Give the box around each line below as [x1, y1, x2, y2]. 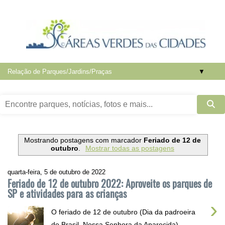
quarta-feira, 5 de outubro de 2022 [8, 168, 105, 176]
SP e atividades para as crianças [8, 185, 127, 201]
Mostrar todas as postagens [85, 144, 174, 153]
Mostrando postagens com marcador [24, 136, 144, 145]
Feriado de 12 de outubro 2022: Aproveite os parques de [8, 175, 212, 191]
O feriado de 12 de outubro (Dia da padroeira [51, 207, 195, 216]
